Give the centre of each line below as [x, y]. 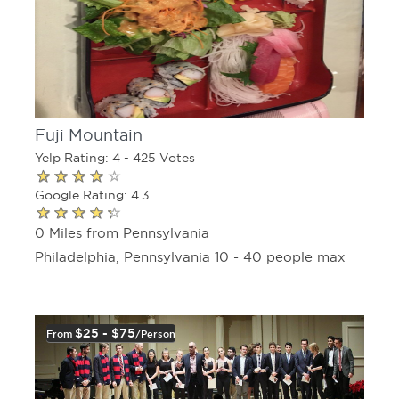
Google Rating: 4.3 [92, 195]
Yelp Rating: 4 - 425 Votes [115, 158]
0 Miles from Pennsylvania [122, 233]
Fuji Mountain [89, 136]
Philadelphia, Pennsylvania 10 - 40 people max [190, 257]
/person [155, 334]
